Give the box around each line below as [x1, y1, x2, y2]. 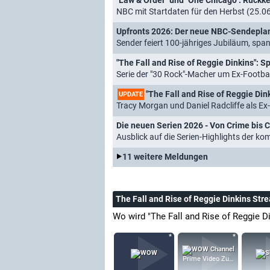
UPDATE [119, 90, 143, 98]
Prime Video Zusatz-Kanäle [183, 254, 264, 263]
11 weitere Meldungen [122, 152, 208, 162]
